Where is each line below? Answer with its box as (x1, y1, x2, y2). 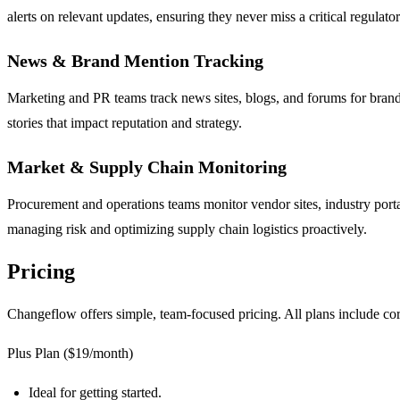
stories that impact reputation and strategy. (7, 115, 242, 131)
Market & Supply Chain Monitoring (7, 157, 287, 178)
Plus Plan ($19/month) (7, 346, 133, 361)
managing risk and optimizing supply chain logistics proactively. (7, 221, 367, 237)
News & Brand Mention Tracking (7, 51, 263, 71)
